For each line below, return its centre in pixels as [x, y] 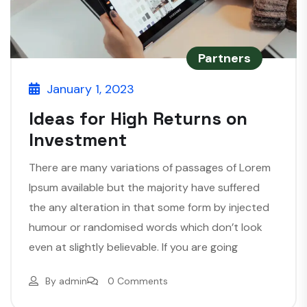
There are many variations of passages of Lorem [150, 168]
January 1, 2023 [90, 89]
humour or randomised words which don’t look [146, 228]
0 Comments [138, 281]
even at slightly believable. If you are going [133, 247]
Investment [78, 140]
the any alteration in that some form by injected [149, 208]
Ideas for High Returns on [138, 119]
